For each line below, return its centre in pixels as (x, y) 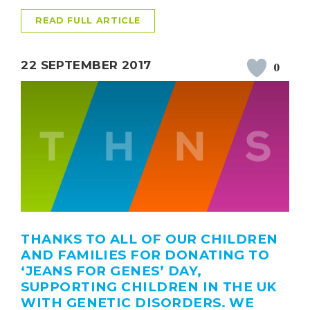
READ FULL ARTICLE (88, 20)
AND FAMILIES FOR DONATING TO (145, 255)
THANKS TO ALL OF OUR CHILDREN (149, 239)
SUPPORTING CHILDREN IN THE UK (149, 287)
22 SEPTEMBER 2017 (86, 65)
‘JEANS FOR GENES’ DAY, (111, 271)
